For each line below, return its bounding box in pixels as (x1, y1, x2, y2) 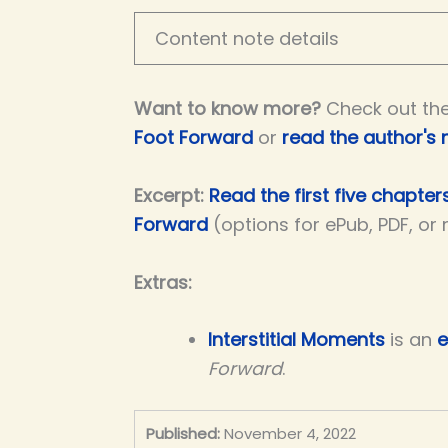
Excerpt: (134, 182, 209, 208)
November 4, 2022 (223, 423, 356, 445)
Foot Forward (134, 124, 253, 150)
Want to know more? (134, 95, 321, 121)
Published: (145, 423, 220, 445)
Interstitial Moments (208, 327, 385, 353)
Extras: (134, 269, 197, 295)
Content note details (155, 26, 339, 52)
